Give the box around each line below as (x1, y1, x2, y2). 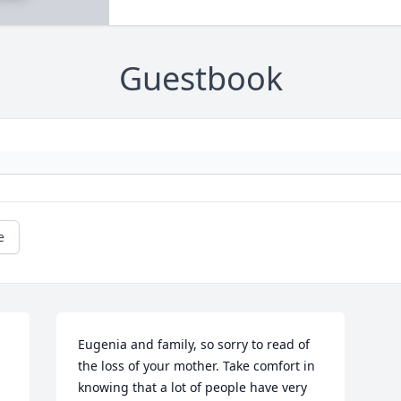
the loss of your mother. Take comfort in (78, 357, 316, 375)
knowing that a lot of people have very (78, 379, 308, 397)
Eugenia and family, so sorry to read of (78, 336, 311, 354)
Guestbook (118, 56, 283, 101)
